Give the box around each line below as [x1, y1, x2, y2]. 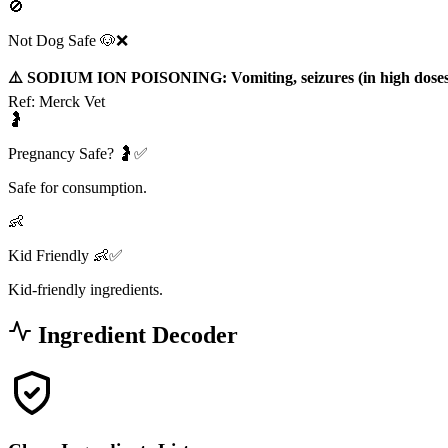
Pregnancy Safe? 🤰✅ [8, 145, 148, 163]
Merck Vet [39, 93, 105, 111]
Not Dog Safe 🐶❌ [8, 32, 128, 50]
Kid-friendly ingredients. [8, 281, 163, 299]
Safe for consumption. [8, 179, 147, 197]
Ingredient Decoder [32, 322, 238, 349]
